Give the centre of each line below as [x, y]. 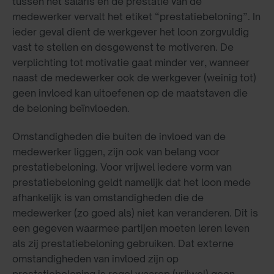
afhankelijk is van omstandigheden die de [108, 197]
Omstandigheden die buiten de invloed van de [119, 136]
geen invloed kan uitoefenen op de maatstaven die [130, 93]
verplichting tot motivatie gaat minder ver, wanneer [131, 62]
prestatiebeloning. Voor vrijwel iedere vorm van [122, 167]
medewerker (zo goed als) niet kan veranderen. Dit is [135, 213]
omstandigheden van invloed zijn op [95, 258]
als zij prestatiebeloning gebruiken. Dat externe [123, 243]
